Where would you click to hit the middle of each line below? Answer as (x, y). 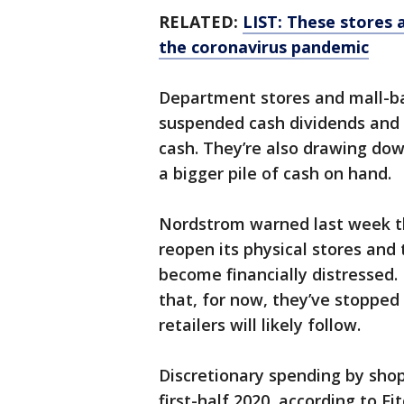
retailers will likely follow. (260, 325)
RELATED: (201, 22)
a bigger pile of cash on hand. (275, 174)
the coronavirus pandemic (264, 47)
